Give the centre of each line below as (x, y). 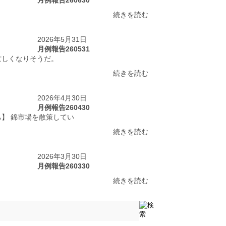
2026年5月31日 (62, 39)
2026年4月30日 (62, 98)
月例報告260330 (63, 166)
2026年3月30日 (62, 156)
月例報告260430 (63, 107)
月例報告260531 (63, 49)
